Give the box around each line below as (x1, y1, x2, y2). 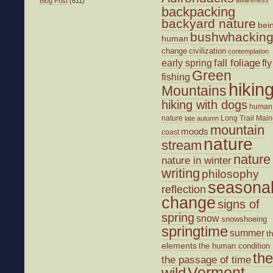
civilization (189, 46, 226, 56)
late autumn (185, 115, 219, 122)
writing (161, 166, 200, 182)
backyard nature (161, 16, 256, 31)
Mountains (161, 83, 227, 99)
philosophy (202, 168, 259, 181)
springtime (161, 223, 228, 240)
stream (161, 138, 202, 154)
